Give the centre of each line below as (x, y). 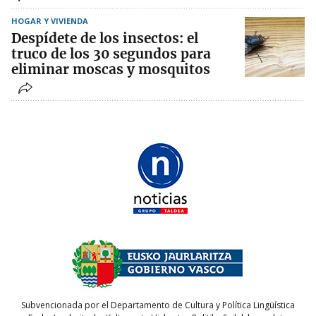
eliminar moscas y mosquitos (111, 69)
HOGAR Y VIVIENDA (50, 20)
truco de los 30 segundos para (111, 53)
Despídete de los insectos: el (105, 38)
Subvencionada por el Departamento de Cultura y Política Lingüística (158, 305)
